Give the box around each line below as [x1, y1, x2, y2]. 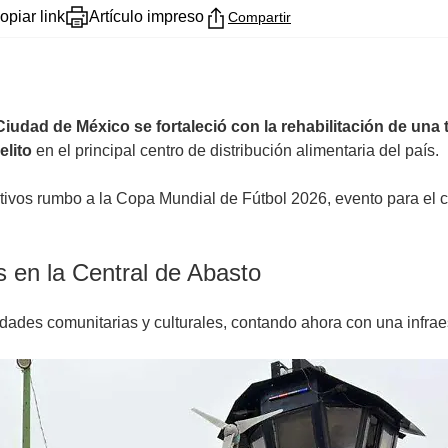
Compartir [228, 8, 291, 25]
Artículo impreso [89, 7, 204, 25]
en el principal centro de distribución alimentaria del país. [32, 141, 439, 159]
